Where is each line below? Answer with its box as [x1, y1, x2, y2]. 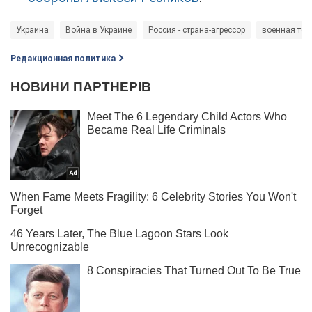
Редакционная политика [10, 53, 116, 63]
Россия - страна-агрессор [148, 24, 245, 35]
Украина [16, 24, 49, 35]
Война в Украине [65, 24, 132, 35]
